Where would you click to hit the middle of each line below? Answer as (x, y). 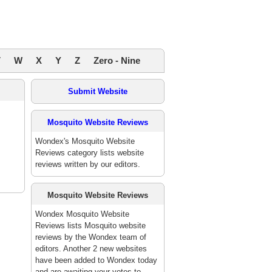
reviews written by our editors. (88, 164)
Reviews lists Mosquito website (90, 226)
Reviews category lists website (90, 153)
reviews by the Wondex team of (91, 237)
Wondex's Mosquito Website (85, 141)
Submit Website (98, 91)
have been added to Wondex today (96, 260)
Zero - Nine (117, 60)
